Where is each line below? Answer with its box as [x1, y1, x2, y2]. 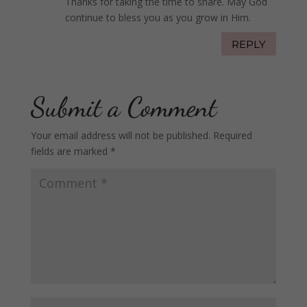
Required [212, 129, 252, 143]
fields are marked [30, 145, 110, 158]
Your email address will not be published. [30, 129, 210, 143]
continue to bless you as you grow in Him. [64, 11, 251, 25]
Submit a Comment [30, 90, 217, 124]
